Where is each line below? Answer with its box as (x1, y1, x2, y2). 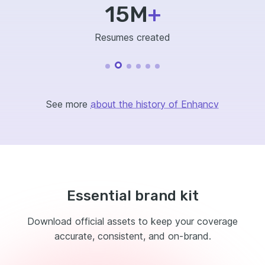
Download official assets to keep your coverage (27, 215, 238, 227)
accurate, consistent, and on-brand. (54, 230, 211, 242)
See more (46, 98, 88, 110)
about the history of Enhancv (91, 98, 219, 110)
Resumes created (95, 31, 170, 43)
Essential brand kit (66, 187, 199, 204)
